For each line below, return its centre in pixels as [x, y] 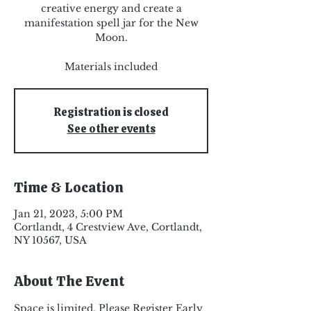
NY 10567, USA [50, 240]
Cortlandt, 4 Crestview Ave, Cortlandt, [108, 227]
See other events [111, 129]
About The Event [69, 281]
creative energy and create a [111, 8]
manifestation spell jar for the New [111, 23]
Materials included [111, 67]
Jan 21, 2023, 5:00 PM [68, 214]
